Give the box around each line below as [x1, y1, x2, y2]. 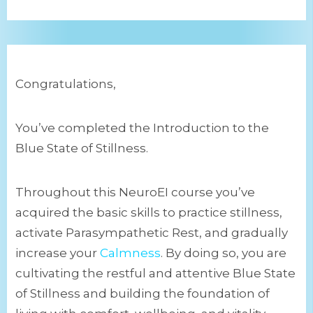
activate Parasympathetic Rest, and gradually [15, 226, 288, 240]
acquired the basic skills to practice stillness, [15, 205, 282, 220]
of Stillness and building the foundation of [15, 286, 270, 301]
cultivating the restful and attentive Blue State [15, 266, 296, 281]
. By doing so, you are [161, 246, 286, 261]
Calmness [100, 246, 161, 261]
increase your [15, 246, 100, 261]
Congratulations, [15, 77, 116, 92]
